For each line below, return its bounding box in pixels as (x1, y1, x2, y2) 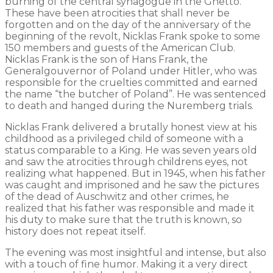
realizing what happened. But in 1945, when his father (5, 167, 266, 179)
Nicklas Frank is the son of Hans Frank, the (5, 53, 208, 65)
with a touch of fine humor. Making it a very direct (5, 258, 248, 270)
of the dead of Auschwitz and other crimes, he (5, 190, 229, 202)
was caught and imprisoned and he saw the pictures (5, 179, 259, 191)
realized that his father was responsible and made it (5, 202, 255, 214)
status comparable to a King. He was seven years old (5, 144, 257, 156)
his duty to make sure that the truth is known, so (5, 213, 242, 225)
